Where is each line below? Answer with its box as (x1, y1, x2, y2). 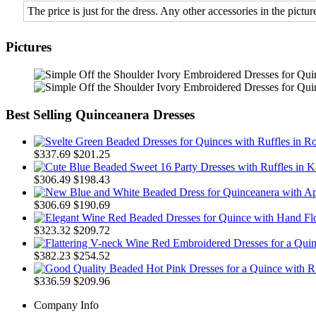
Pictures (6, 39, 51, 55)
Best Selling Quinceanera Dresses (6, 107, 195, 122)
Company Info (34, 299, 99, 312)
